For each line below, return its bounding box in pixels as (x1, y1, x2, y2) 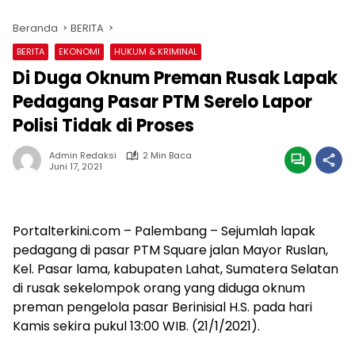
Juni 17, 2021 (49, 159, 102, 173)
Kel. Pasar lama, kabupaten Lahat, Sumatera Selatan (13, 260, 338, 278)
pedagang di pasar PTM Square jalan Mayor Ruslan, (13, 241, 328, 259)
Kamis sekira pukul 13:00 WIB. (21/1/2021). (13, 317, 260, 335)
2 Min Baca (143, 149, 192, 162)
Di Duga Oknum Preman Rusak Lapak (13, 66, 338, 90)
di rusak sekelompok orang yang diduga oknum (13, 279, 305, 297)
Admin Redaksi (49, 149, 116, 162)
